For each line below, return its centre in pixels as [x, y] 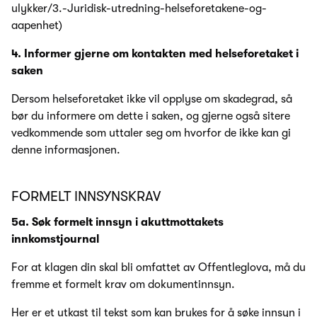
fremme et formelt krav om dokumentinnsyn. [123, 284]
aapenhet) [37, 25]
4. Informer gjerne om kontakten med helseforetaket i [155, 53]
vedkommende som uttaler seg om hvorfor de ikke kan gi [151, 133]
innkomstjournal [55, 239]
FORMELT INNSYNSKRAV [86, 196]
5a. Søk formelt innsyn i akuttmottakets [117, 222]
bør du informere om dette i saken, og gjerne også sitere [151, 116]
